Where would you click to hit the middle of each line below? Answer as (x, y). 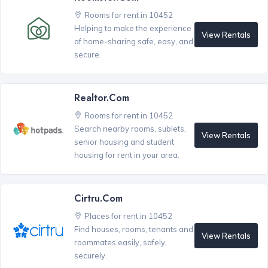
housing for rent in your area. (127, 155)
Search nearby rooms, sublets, (130, 129)
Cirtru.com (98, 199)
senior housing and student (124, 142)
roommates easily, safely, (120, 243)
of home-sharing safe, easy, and (133, 42)
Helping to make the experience (133, 28)
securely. (90, 256)
